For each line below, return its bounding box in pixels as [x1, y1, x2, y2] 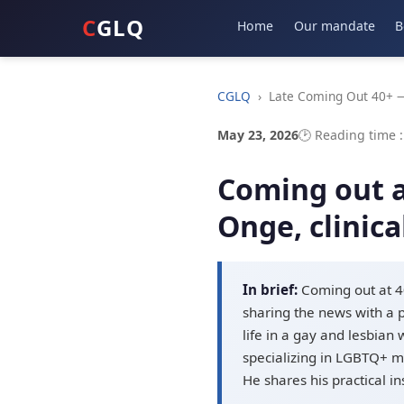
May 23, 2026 [217, 126, 299, 144]
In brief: [242, 280, 298, 298]
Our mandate [293, 16, 375, 34]
